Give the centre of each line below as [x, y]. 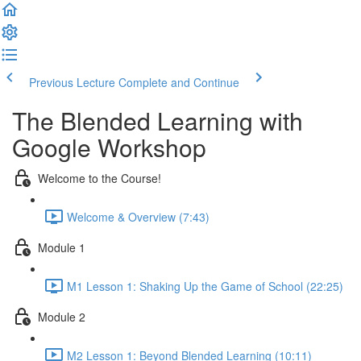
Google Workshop [109, 147]
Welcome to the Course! [100, 178]
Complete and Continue [179, 82]
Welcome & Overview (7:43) [138, 216]
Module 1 [62, 247]
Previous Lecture [72, 82]
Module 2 [62, 316]
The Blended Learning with [158, 120]
